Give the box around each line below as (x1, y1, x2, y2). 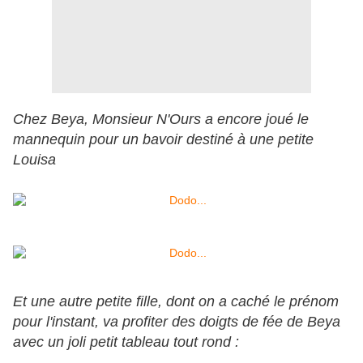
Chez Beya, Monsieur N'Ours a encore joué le (13, 111, 309, 128)
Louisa (13, 152, 56, 169)
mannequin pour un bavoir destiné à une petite (13, 131, 314, 148)
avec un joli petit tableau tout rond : (13, 334, 239, 351)
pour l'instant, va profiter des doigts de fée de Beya (13, 314, 340, 331)
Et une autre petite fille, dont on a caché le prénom (13, 293, 339, 310)
